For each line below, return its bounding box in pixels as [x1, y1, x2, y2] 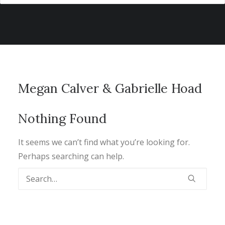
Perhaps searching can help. [18, 151, 124, 162]
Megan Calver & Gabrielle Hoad [18, 80, 202, 96]
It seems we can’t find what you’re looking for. [18, 137, 190, 148]
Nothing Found [18, 110, 106, 127]
